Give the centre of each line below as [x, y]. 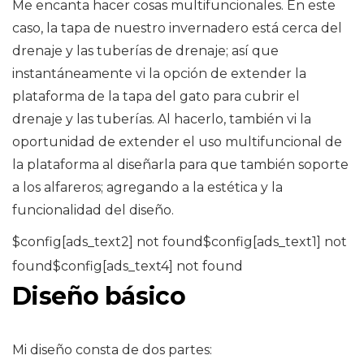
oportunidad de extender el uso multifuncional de [177, 142]
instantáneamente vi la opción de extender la [159, 74]
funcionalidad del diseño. [93, 210]
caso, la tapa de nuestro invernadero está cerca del [177, 28]
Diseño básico [99, 297]
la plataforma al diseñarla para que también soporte [180, 165]
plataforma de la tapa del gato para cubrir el [156, 97]
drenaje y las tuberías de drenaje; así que [145, 51]
